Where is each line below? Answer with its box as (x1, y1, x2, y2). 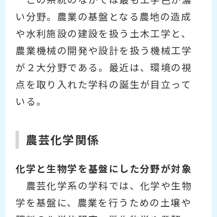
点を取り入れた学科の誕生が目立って (15, 78, 191, 91)
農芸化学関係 (26, 133, 100, 147)
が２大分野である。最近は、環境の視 (15, 62, 192, 74)
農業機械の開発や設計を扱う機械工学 (15, 45, 192, 57)
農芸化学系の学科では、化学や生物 (15, 179, 192, 191)
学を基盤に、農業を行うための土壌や (15, 196, 191, 208)
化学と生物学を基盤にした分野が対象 (15, 162, 192, 174)
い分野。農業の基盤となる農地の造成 (15, 11, 191, 23)
